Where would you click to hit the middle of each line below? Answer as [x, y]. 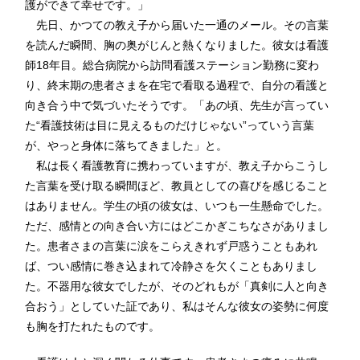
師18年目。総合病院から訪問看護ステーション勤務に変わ [172, 65]
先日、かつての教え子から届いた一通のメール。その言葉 [177, 25]
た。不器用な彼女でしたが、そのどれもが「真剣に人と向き [177, 286]
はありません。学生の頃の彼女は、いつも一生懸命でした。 [177, 206]
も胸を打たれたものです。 [93, 326]
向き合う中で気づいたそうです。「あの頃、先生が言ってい [177, 105]
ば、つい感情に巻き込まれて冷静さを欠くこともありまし [172, 266]
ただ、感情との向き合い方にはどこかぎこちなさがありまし [177, 226]
